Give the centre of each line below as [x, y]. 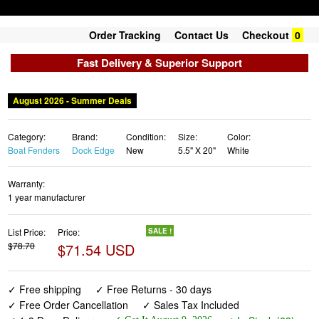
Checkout [266, 35]
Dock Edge [93, 150]
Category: [27, 136]
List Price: [27, 232]
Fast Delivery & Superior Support [159, 63]
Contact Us [202, 35]
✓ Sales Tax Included [190, 305]
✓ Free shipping [45, 289]
